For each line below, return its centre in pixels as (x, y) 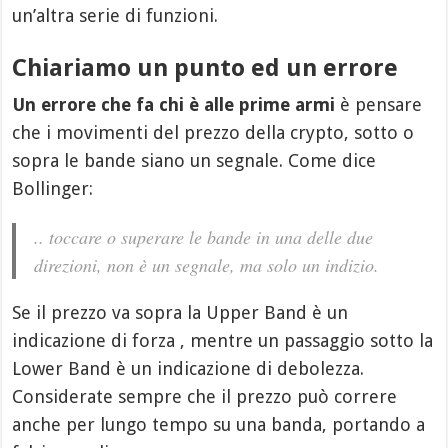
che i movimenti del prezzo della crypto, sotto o (213, 132)
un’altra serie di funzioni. (118, 15)
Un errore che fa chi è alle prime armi (174, 104)
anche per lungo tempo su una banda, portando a (219, 424)
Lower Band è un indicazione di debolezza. (188, 368)
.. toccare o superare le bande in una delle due (204, 236)
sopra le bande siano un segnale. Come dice (194, 160)
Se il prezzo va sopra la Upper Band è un (180, 312)
